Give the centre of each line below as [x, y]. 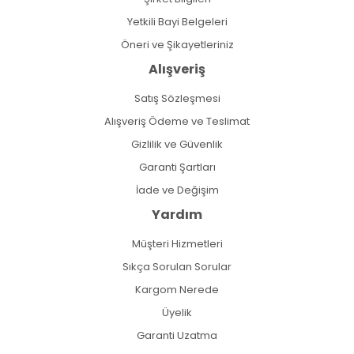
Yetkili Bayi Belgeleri [177, 21]
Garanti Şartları [177, 167]
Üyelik [177, 312]
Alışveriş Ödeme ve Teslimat [177, 121]
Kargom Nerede [177, 289]
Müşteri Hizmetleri [177, 243]
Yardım [177, 214]
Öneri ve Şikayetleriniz [177, 44]
